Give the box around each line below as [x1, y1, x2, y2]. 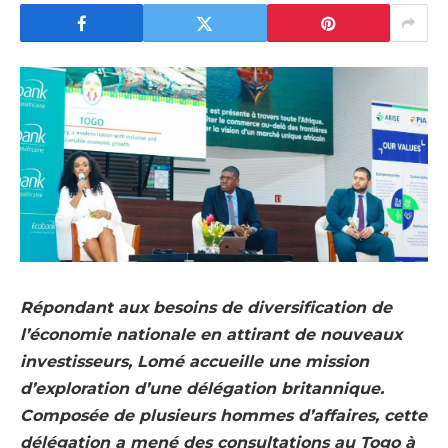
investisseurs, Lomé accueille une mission [20, 352, 369, 372]
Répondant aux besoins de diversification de [20, 298, 392, 318]
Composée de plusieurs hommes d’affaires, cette [20, 406, 427, 426]
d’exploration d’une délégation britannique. [20, 379, 384, 399]
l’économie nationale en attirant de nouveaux [20, 325, 402, 345]
